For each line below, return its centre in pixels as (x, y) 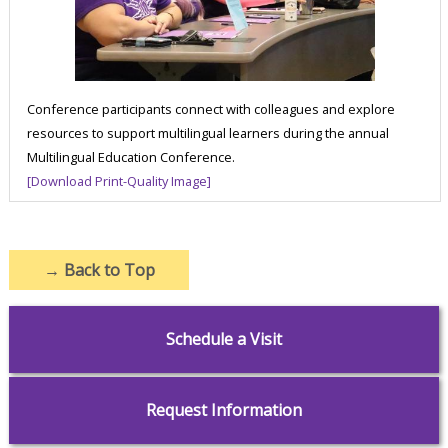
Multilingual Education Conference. (131, 156)
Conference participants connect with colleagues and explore (211, 108)
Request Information (224, 409)
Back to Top (107, 269)
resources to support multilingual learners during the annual (208, 132)
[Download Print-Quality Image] (119, 180)
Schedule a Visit (224, 338)
